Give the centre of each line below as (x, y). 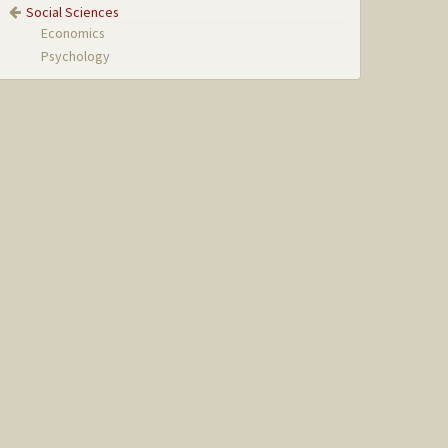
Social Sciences (73, 11)
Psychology (76, 56)
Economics (73, 32)
